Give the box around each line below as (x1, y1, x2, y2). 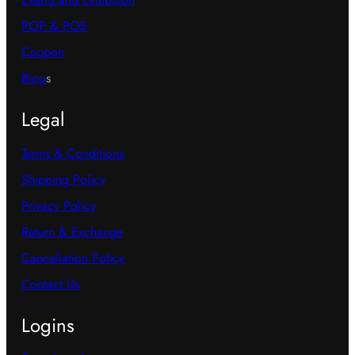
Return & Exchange (21, 223, 123, 242)
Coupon (21, 43, 64, 62)
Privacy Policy (21, 197, 96, 216)
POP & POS (21, 17, 87, 36)
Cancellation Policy (21, 249, 124, 268)
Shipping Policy (21, 170, 105, 189)
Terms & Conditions (21, 144, 124, 163)
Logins (21, 311, 74, 340)
